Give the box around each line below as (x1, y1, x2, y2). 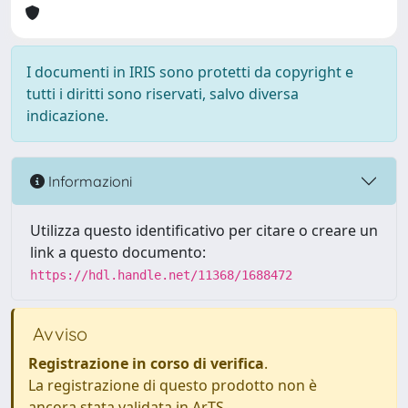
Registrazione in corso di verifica (28, 353, 264, 373)
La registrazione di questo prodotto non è (28, 375, 317, 395)
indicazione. (26, 106, 108, 126)
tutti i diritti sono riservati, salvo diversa (26, 84, 299, 104)
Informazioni (45, 171, 132, 190)
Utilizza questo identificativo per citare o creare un (30, 220, 378, 240)
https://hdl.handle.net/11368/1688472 (30, 268, 292, 282)
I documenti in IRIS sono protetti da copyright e (26, 62, 353, 82)
